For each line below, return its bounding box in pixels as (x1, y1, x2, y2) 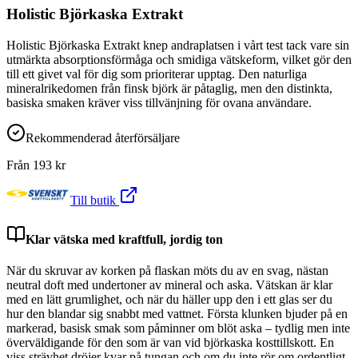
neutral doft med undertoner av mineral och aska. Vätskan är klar (6, 278, 332, 292)
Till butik (70, 193, 119, 207)
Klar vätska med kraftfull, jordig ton (26, 233, 223, 247)
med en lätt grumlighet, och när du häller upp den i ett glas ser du (6, 292, 332, 307)
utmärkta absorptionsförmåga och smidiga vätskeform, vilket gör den (6, 52, 352, 66)
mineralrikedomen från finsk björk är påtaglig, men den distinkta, (6, 81, 332, 95)
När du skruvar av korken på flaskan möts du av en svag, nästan (6, 264, 328, 278)
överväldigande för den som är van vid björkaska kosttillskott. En (6, 336, 334, 350)
